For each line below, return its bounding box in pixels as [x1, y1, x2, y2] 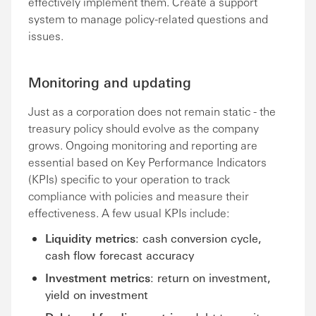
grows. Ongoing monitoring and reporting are [28, 138, 257, 152]
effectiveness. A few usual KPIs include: [28, 205, 229, 220]
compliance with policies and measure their [28, 188, 249, 203]
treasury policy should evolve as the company [28, 121, 259, 135]
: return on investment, [150, 270, 271, 285]
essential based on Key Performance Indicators [28, 154, 267, 169]
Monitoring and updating [28, 73, 191, 90]
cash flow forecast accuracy [45, 248, 194, 262]
